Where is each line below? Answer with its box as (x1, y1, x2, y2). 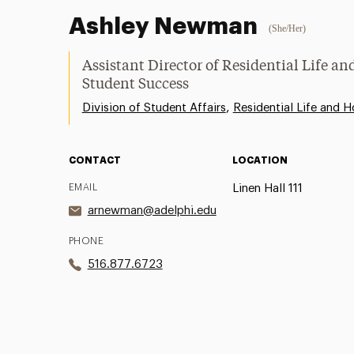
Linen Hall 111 (232, 182, 303, 194)
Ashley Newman (68, 13, 258, 38)
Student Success (81, 77, 189, 92)
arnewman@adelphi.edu (87, 204, 217, 217)
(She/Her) (268, 22, 306, 34)
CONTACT (68, 155, 121, 165)
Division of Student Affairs (81, 101, 226, 114)
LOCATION (232, 155, 288, 165)
